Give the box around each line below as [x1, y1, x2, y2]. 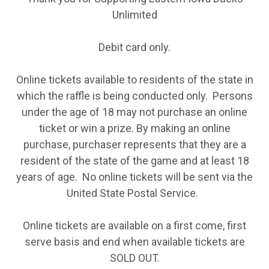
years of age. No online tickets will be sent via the [16, 171, 253, 184]
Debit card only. [98, 41, 171, 54]
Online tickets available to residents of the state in [16, 73, 253, 86]
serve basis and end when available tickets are [24, 235, 245, 249]
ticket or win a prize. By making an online [38, 122, 231, 135]
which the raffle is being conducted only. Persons [16, 89, 253, 103]
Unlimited [112, 8, 157, 22]
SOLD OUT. [109, 252, 160, 265]
